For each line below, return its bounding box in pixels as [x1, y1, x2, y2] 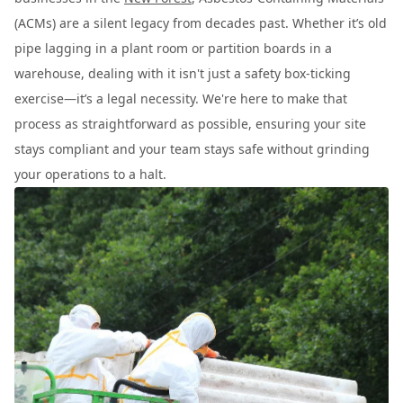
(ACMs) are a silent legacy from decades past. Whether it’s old [14, 14, 387, 31]
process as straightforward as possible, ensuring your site [14, 115, 366, 132]
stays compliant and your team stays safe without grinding [14, 140, 370, 157]
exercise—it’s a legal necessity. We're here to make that [14, 90, 347, 107]
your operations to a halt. [14, 166, 166, 183]
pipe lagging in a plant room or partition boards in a [14, 40, 332, 57]
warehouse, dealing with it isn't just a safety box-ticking [14, 65, 351, 82]
